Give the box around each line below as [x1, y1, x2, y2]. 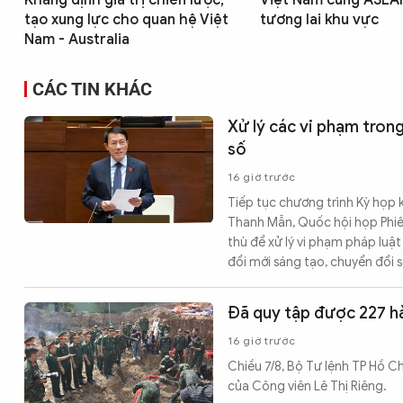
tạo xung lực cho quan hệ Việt [24, 11, 228, 30]
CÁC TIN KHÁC [32, 78, 152, 101]
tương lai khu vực [260, 11, 379, 30]
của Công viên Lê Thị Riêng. [228, 379, 387, 395]
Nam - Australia [24, 31, 130, 49]
